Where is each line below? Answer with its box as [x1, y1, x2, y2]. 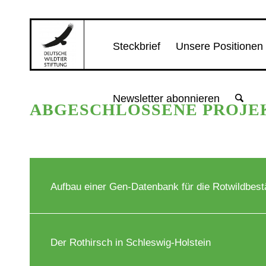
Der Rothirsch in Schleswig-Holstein [50, 237, 211, 248]
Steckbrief [112, 40, 160, 52]
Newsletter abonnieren [112, 93, 220, 104]
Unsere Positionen [175, 40, 263, 52]
